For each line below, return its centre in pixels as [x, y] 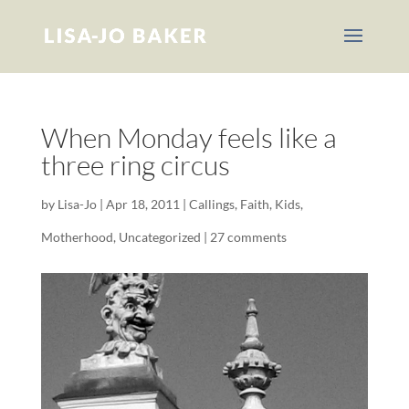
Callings [211, 204]
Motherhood [77, 237]
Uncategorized [159, 237]
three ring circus [135, 165]
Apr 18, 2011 [142, 204]
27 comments [248, 237]
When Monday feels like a [189, 137]
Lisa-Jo [77, 204]
